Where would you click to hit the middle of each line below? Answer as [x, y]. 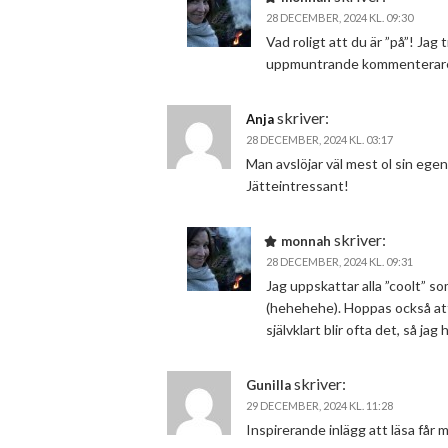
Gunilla [268, 385]
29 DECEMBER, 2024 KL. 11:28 [319, 405]
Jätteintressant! [297, 185]
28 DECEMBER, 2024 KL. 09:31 [339, 261]
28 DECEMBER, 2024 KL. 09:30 [339, 17]
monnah [306, 241]
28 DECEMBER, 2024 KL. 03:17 [319, 139]
